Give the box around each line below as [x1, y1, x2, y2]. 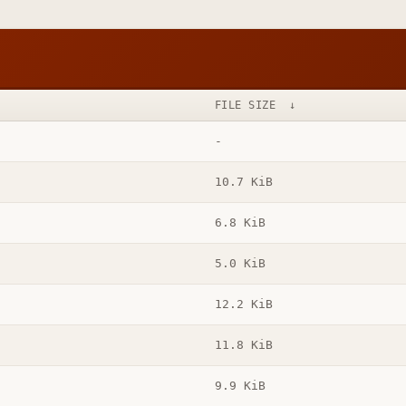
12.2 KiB [214, 297, 273, 312]
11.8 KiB [214, 338, 273, 353]
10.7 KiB [214, 175, 273, 189]
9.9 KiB [214, 379, 266, 393]
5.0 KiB [214, 256, 266, 271]
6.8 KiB [214, 216, 266, 230]
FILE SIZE [214, 98, 276, 112]
